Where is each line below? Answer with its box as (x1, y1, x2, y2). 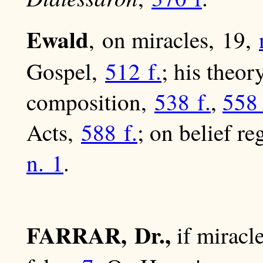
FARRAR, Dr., (26, 218, 171, 252)
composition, (26, 86, 154, 117)
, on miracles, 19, (89, 24, 259, 55)
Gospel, (26, 56, 105, 87)
